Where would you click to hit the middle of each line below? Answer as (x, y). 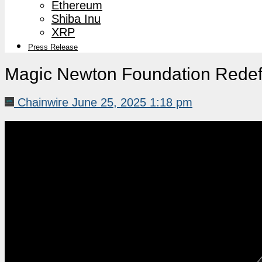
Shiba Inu (76, 18)
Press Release (53, 47)
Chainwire (43, 102)
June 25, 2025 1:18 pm (132, 102)
